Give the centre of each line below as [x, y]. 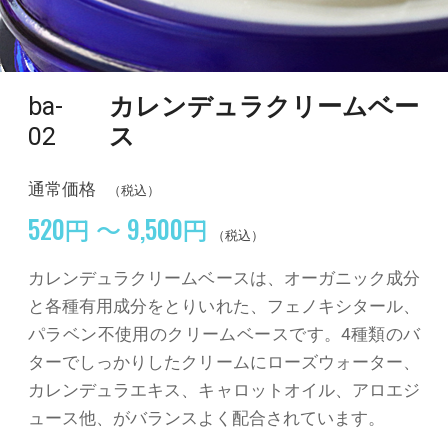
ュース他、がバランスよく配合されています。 [206, 417]
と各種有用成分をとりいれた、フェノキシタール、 [224, 305]
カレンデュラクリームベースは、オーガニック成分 [224, 277]
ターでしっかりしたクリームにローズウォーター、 [224, 361]
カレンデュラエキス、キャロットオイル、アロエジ [224, 389]
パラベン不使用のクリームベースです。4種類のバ [224, 333]
